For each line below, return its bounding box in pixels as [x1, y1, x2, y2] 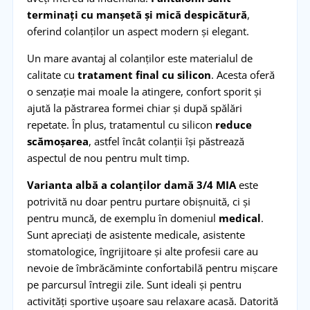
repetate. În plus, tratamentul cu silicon [26, 118, 215, 132]
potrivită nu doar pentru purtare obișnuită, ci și [26, 194, 250, 209]
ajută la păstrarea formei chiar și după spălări [26, 101, 242, 116]
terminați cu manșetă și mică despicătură [26, 8, 247, 22]
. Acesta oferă [210, 68, 275, 82]
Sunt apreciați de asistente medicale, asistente [26, 228, 245, 242]
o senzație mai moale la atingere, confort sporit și [26, 84, 262, 99]
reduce [215, 118, 252, 132]
